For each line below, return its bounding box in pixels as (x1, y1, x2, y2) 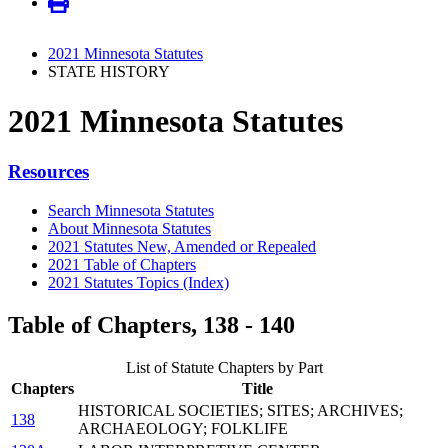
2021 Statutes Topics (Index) (48, 273, 229, 291)
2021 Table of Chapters (48, 255, 196, 273)
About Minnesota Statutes (48, 219, 211, 237)
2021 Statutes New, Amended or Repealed (48, 237, 316, 255)
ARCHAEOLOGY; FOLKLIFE (78, 419, 288, 437)
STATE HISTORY (48, 63, 170, 81)
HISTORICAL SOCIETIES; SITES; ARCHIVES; (78, 401, 403, 419)
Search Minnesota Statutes (48, 201, 214, 219)
